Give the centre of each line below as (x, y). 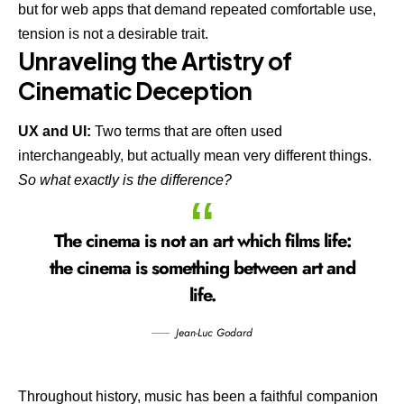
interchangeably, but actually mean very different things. (195, 156)
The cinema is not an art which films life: (202, 242)
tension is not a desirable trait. (113, 34)
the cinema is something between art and (202, 269)
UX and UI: (56, 132)
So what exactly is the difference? (125, 180)
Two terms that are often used (188, 132)
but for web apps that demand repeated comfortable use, (197, 10)
